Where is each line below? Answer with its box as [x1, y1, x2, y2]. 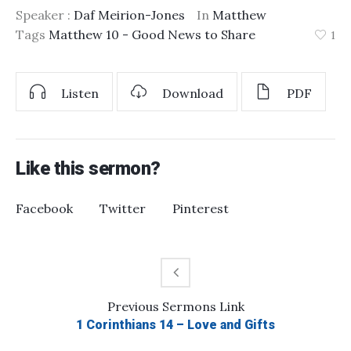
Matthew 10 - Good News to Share [49, 27, 255, 42]
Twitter [100, 201, 146, 217]
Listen [61, 85, 99, 102]
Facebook [16, 201, 73, 217]
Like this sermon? [16, 157, 161, 180]
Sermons [158, 299, 219, 315]
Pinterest [172, 201, 229, 217]
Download [162, 85, 223, 102]
